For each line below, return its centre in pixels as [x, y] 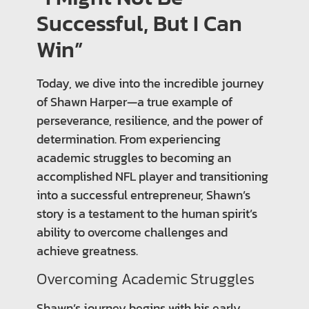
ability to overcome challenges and [132, 232]
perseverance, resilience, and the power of [149, 120]
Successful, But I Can [139, 23]
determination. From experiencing [128, 139]
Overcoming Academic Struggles [145, 279]
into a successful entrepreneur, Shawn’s [143, 195]
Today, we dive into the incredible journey [150, 83]
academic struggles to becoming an [133, 158]
